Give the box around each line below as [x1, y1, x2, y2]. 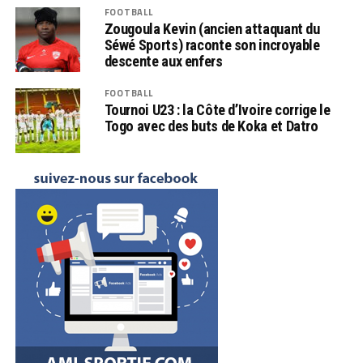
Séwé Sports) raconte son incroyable [104, 36, 320, 54]
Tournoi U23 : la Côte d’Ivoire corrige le [104, 101, 331, 119]
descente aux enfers [104, 53, 223, 70]
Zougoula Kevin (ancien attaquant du [104, 20, 320, 38]
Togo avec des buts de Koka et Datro [104, 117, 318, 135]
